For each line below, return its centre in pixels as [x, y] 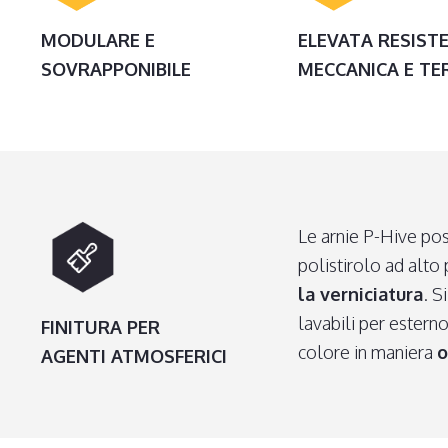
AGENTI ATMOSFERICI [133, 355]
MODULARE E [97, 39]
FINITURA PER [100, 326]
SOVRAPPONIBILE [115, 68]
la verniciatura [361, 293]
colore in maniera [368, 351]
